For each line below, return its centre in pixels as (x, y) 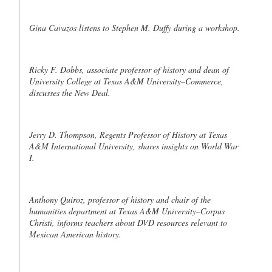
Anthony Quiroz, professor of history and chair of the (120, 199)
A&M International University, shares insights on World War (134, 146)
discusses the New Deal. (70, 93)
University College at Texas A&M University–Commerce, (126, 81)
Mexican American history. (75, 234)
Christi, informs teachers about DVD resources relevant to (128, 223)
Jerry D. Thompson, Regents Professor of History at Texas (128, 134)
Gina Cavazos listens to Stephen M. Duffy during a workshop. (134, 28)
